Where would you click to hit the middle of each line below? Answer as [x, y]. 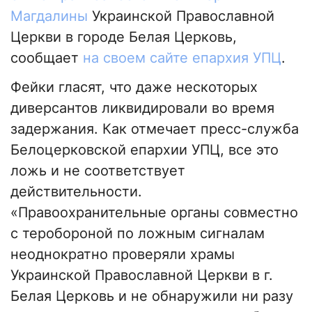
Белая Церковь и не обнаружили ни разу [152, 296]
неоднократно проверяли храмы [123, 255]
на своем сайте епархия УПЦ [182, 58]
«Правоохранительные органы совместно [154, 213]
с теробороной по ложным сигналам [138, 234]
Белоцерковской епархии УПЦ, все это [145, 150]
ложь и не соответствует [98, 171]
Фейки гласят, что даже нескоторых [134, 87]
